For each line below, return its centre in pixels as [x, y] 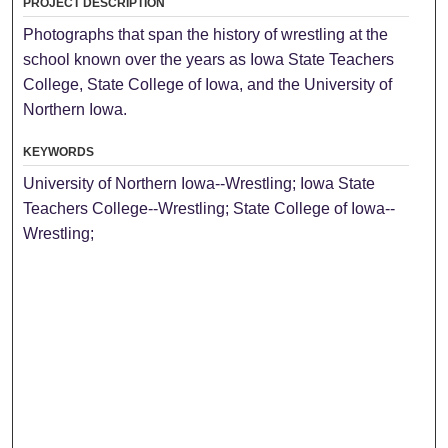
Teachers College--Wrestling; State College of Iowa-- [209, 209]
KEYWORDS [59, 152]
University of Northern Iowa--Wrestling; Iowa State [199, 184]
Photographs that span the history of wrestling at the [206, 35]
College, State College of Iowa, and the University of [208, 85]
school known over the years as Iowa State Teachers [209, 60]
